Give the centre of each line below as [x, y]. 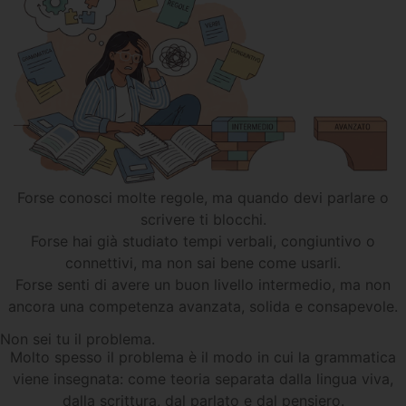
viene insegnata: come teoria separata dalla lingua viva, [203, 379]
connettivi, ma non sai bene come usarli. [203, 263]
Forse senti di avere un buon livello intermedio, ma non [203, 285]
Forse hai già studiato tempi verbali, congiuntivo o [203, 242]
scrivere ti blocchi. [203, 220]
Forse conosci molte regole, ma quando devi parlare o [203, 198]
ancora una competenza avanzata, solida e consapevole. [203, 307]
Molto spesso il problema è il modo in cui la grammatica [203, 358]
